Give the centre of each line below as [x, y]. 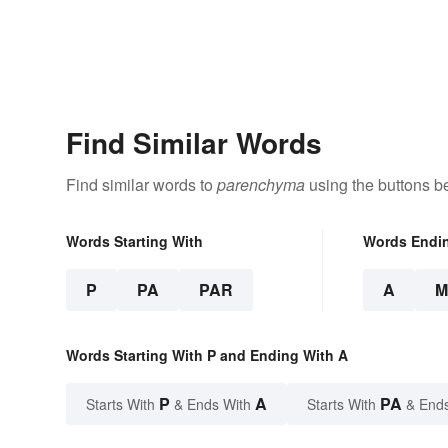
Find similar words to [141, 185]
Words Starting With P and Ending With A [207, 355]
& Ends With [212, 404]
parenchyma [261, 185]
